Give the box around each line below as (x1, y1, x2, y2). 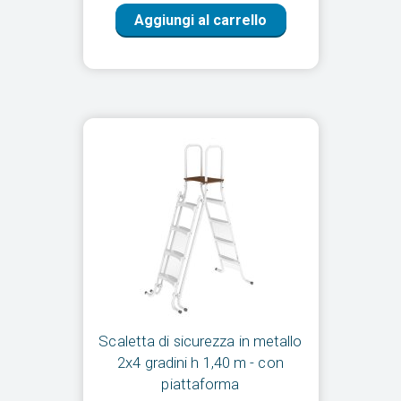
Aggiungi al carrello (134, 12, 267, 30)
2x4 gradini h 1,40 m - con (117, 354, 284, 372)
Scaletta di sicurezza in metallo (98, 332, 303, 351)
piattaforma (161, 375, 240, 394)
